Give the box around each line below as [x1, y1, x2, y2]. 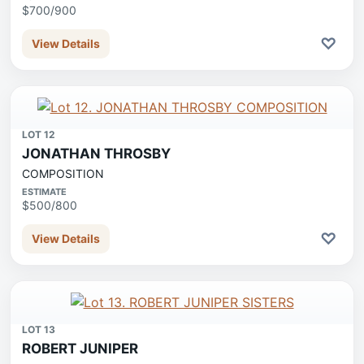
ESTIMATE [22, 186, 67, 197]
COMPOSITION [22, 167, 104, 180]
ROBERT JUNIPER [22, 340, 138, 357]
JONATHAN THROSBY [22, 145, 171, 162]
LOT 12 [22, 128, 55, 141]
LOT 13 [22, 323, 55, 336]
